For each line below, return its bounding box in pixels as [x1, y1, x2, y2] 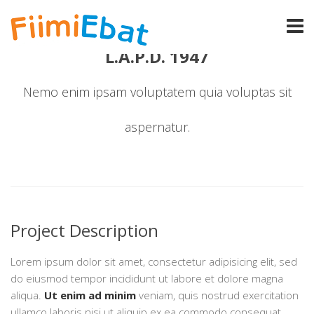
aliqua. [11, 288, 44, 302]
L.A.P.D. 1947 [105, 45, 209, 68]
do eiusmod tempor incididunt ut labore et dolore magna [11, 271, 283, 285]
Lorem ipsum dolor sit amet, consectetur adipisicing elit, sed [11, 254, 297, 268]
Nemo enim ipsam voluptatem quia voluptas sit [22, 83, 292, 100]
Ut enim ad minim [44, 288, 136, 302]
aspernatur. [124, 118, 190, 135]
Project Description [11, 219, 158, 242]
